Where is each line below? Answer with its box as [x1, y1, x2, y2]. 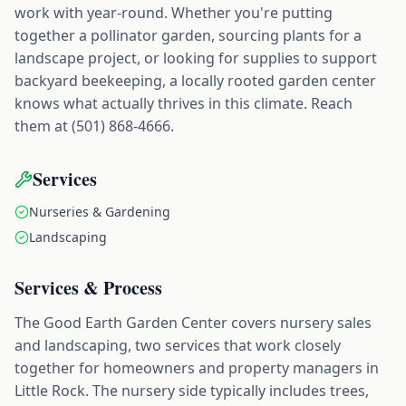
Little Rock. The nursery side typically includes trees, [14, 381, 369, 401]
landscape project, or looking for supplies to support [14, 48, 377, 68]
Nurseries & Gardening [29, 203, 170, 220]
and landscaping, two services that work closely [14, 335, 341, 355]
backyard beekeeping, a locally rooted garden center [14, 71, 376, 91]
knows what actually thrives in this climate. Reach [14, 93, 353, 113]
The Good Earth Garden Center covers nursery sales [14, 313, 372, 333]
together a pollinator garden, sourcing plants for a [14, 25, 362, 45]
